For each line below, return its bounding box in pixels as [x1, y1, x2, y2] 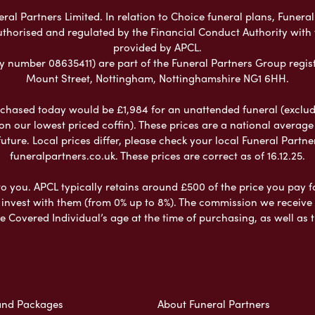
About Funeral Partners [157, 295, 270, 311]
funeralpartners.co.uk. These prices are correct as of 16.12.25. [10, 147, 305, 163]
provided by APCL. [113, 39, 202, 55]
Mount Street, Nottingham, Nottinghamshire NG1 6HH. [26, 70, 289, 86]
